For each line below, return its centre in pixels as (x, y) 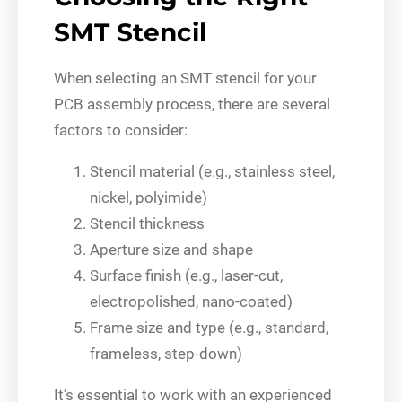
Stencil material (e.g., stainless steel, (212, 171)
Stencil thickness (147, 223)
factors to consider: (121, 130)
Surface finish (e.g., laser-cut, (186, 275)
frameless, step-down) (166, 353)
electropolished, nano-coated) (191, 301)
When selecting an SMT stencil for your (185, 78)
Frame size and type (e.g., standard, (209, 327)
